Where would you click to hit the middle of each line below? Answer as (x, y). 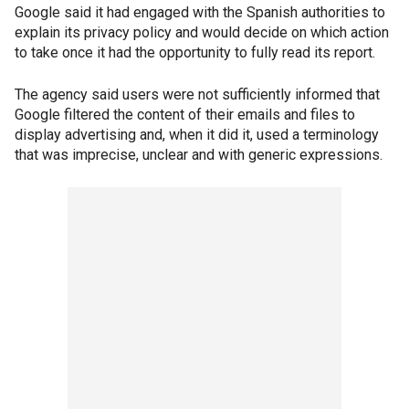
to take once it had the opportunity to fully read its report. (195, 52)
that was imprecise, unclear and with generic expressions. (199, 155)
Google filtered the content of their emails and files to (185, 115)
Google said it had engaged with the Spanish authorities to (200, 12)
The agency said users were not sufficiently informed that (197, 94)
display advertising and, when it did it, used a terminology (197, 135)
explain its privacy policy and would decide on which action (202, 32)
